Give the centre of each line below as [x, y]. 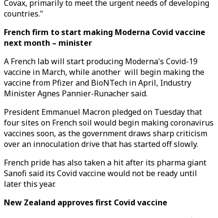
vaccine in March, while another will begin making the [104, 72]
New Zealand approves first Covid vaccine [86, 202]
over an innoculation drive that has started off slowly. [101, 144]
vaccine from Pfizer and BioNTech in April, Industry [98, 83]
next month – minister [48, 43]
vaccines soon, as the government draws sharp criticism [106, 133]
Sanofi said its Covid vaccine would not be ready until [100, 173]
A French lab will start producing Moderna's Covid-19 [101, 61]
